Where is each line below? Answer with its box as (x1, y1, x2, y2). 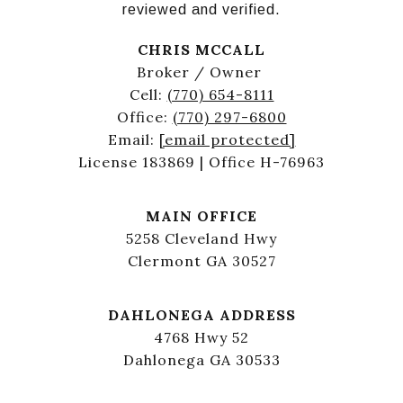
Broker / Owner (137, 62, 266, 81)
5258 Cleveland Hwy (126, 228, 277, 247)
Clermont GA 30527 (127, 251, 276, 270)
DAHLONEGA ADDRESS (107, 305, 296, 324)
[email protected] (158, 130, 296, 148)
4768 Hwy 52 (154, 327, 249, 346)
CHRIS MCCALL (138, 40, 265, 58)
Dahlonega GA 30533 (122, 350, 281, 369)
